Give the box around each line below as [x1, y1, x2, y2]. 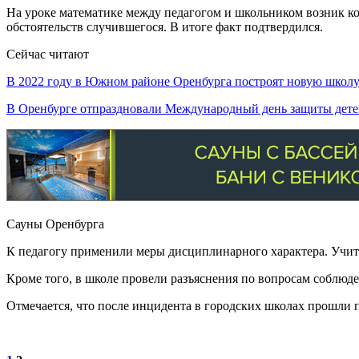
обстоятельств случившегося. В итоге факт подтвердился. [6, 19, 323, 34]
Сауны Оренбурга [6, 216, 104, 231]
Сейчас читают [6, 46, 89, 61]
